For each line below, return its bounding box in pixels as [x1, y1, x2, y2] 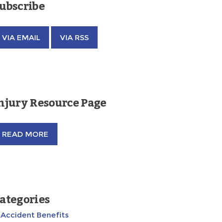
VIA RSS [60, 33, 89, 43]
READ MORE [2, 129, 49, 139]
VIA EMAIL [2, 33, 40, 43]
